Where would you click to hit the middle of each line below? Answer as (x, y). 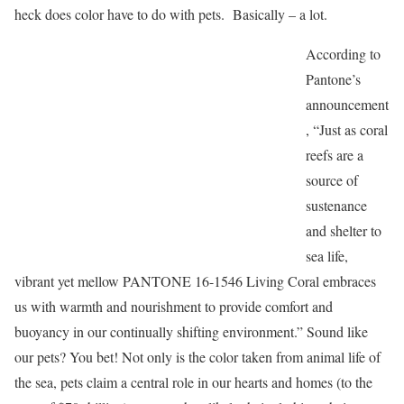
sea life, (327, 256)
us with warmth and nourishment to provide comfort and (174, 306)
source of (332, 180)
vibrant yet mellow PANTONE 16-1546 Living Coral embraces (195, 281)
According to (343, 54)
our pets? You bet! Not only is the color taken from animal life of (197, 357)
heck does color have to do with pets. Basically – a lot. (171, 14)
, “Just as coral (347, 129)
